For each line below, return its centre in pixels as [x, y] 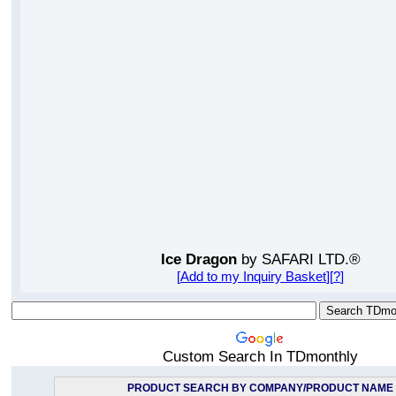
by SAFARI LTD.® [298, 259]
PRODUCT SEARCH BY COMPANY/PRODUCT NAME [260, 388]
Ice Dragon [198, 259]
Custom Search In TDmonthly [260, 357]
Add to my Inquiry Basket [253, 276]
